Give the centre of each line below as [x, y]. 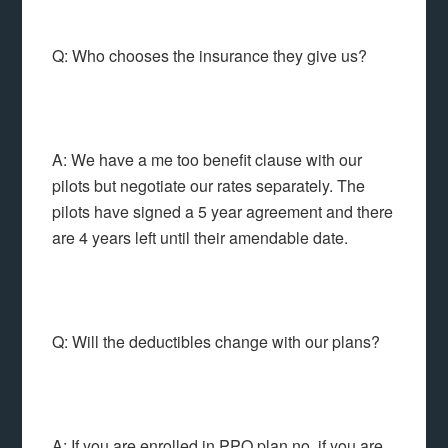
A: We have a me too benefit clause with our [207, 159]
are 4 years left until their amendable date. [200, 237]
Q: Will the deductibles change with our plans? [216, 341]
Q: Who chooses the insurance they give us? [210, 55]
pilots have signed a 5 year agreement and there [223, 211]
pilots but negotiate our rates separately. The [209, 185]
